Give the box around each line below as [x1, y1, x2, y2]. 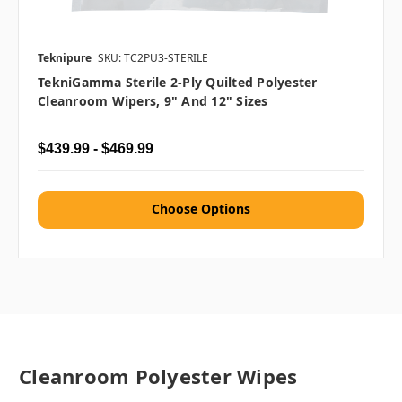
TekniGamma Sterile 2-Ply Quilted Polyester [38, 73, 318, 91]
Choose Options [152, 199, 250, 217]
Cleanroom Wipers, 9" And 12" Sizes [38, 92, 268, 109]
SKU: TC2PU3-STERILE [98, 49, 208, 66]
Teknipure [38, 49, 92, 66]
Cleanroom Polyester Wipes [19, 362, 298, 389]
